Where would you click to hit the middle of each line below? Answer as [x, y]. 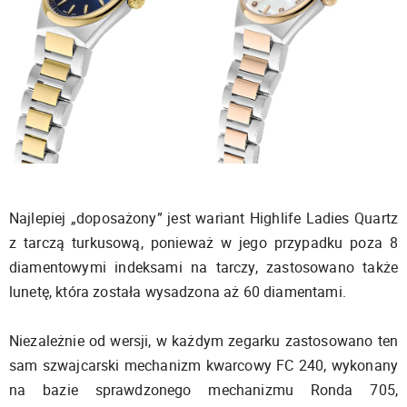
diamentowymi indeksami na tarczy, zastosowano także [203, 268]
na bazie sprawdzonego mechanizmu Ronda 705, [203, 390]
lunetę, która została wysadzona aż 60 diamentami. [178, 292]
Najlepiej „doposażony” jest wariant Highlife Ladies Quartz [203, 218]
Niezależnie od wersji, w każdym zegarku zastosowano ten [203, 341]
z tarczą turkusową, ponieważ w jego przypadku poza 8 [203, 243]
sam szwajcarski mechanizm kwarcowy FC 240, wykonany [203, 366]
